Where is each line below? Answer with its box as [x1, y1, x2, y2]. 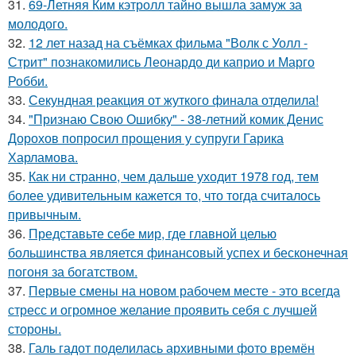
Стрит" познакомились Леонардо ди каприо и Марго [8, 52, 315, 71]
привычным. [8, 205, 81, 223]
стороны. [8, 319, 61, 338]
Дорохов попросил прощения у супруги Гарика [8, 129, 284, 147]
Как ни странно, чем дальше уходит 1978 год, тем [29, 167, 319, 185]
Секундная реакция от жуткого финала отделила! [29, 91, 319, 109]
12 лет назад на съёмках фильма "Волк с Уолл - [29, 33, 308, 52]
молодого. [8, 14, 68, 33]
